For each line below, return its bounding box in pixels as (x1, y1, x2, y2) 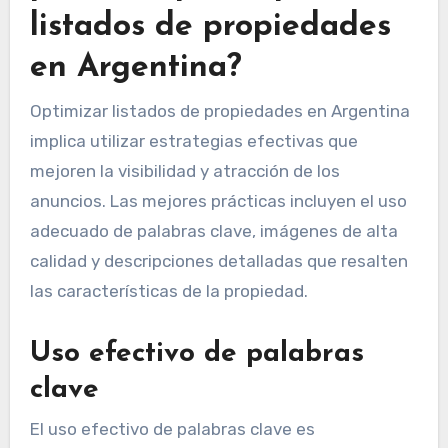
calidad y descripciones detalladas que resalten (29, 250, 408, 271)
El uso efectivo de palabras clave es (29, 419, 315, 440)
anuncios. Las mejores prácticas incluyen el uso (29, 190, 407, 211)
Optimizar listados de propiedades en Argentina (29, 100, 410, 121)
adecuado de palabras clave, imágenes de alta (29, 220, 398, 241)
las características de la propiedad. (29, 280, 308, 301)
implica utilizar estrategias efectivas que (29, 130, 358, 151)
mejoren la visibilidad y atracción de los (29, 160, 340, 181)
